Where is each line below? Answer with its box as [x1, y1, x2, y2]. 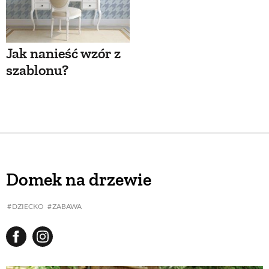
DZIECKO [12, 202, 44, 211]
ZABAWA [52, 202, 82, 211]
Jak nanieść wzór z [6, 44, 121, 62]
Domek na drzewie [6, 169, 151, 191]
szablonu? [6, 61, 68, 79]
